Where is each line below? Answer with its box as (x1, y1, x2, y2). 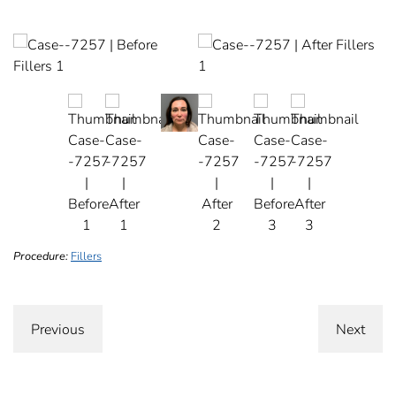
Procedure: (13, 248, 68, 264)
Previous (31, 319, 85, 339)
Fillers (71, 248, 102, 264)
